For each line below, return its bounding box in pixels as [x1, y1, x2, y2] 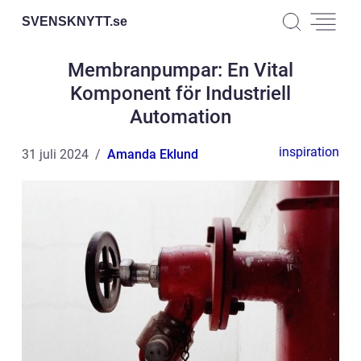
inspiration [279, 144, 339, 160]
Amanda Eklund [107, 147, 198, 162]
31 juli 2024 [22, 147, 89, 162]
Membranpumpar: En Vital [68, 59, 293, 81]
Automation [130, 106, 231, 128]
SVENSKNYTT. [22, 14, 113, 28]
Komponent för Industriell [70, 82, 291, 105]
